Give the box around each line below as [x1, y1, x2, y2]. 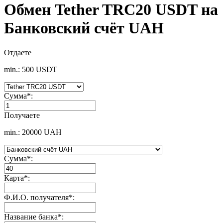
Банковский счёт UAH [4, 19, 164, 37]
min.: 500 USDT [4, 65, 57, 74]
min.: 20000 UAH [4, 127, 62, 136]
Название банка [4, 212, 58, 221]
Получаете [4, 111, 40, 119]
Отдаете [4, 48, 31, 57]
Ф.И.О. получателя [4, 193, 69, 202]
